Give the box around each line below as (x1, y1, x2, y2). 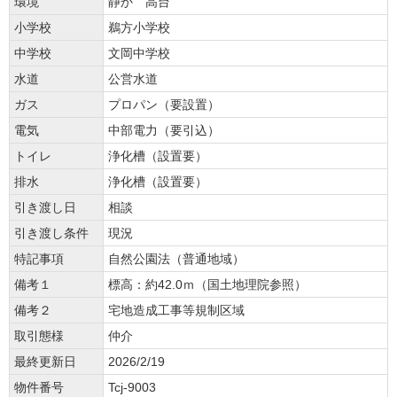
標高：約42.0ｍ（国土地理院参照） (108, 277, 307, 292)
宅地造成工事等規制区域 (108, 303, 245, 318)
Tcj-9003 (108, 380, 156, 395)
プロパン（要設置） (108, 97, 220, 113)
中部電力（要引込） (108, 123, 220, 138)
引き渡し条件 (14, 226, 89, 241)
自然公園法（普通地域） (108, 252, 245, 267)
